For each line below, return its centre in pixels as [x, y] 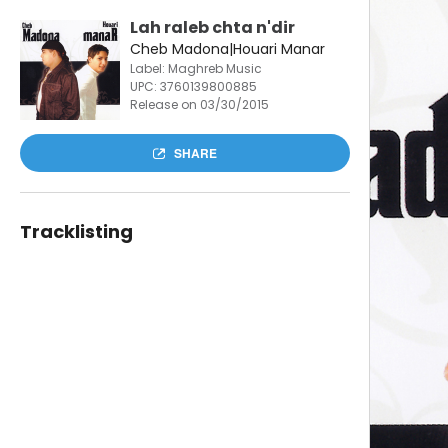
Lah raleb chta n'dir [212, 27]
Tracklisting [76, 231]
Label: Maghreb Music [195, 68]
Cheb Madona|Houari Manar [227, 49]
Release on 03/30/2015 [199, 104]
